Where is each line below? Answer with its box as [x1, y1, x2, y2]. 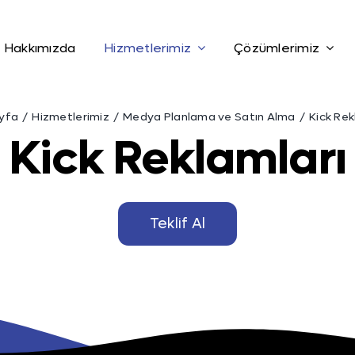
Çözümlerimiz [234, 39, 320, 56]
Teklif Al [149, 215, 206, 233]
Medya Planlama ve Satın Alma [123, 109, 296, 124]
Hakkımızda [3, 39, 76, 56]
